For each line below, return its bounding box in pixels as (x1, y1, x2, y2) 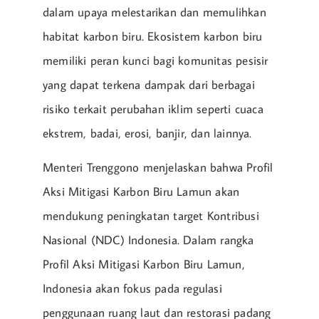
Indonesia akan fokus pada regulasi (43, 280, 222, 296)
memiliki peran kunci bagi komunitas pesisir (43, 52, 268, 68)
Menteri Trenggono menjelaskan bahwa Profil (43, 159, 273, 175)
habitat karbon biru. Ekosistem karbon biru (43, 28, 263, 44)
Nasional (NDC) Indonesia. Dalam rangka (43, 231, 254, 248)
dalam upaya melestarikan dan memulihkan (43, 4, 266, 20)
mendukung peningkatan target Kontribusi (43, 207, 259, 224)
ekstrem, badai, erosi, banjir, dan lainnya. (43, 125, 252, 141)
